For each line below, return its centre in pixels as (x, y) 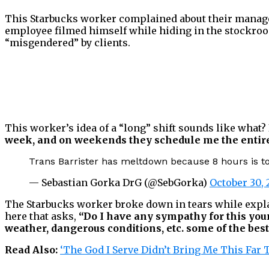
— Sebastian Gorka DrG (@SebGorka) (119, 183)
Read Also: (31, 250)
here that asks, (42, 216)
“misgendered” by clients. (68, 43)
